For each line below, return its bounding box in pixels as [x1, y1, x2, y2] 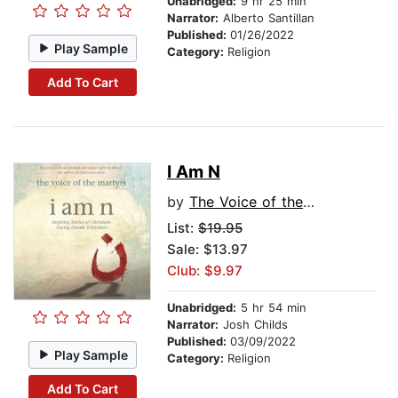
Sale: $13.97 [167, 241, 248, 259]
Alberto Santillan [219, 11, 314, 26]
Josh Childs [219, 317, 288, 332]
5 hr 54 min [236, 300, 306, 315]
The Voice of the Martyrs [189, 193, 303, 211]
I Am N [167, 162, 220, 183]
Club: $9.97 [167, 262, 243, 280]
